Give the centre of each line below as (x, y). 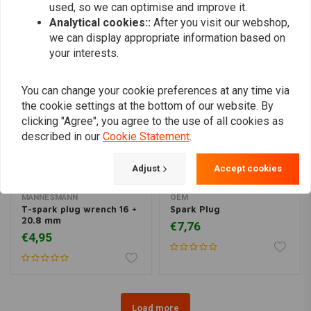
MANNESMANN (51, 197)
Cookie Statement (146, 136)
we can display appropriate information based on (167, 37)
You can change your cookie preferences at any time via (155, 90)
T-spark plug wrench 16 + (79, 209)
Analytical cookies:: (101, 22)
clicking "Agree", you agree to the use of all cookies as (153, 121)
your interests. (84, 53)
